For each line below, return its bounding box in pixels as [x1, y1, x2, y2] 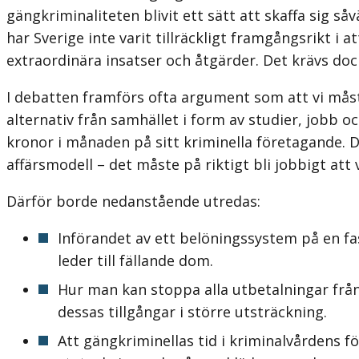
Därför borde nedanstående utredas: [6, 191, 260, 211]
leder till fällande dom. [58, 250, 213, 270]
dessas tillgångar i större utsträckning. [58, 301, 327, 321]
